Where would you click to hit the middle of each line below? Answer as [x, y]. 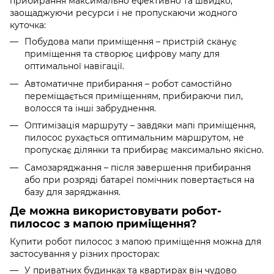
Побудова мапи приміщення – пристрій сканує [131, 42]
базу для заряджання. [72, 192]
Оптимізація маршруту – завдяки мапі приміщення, [140, 126]
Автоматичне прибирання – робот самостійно [128, 83]
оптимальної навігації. [74, 66]
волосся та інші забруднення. [90, 108]
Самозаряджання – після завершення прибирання [138, 167]
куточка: [28, 25]
